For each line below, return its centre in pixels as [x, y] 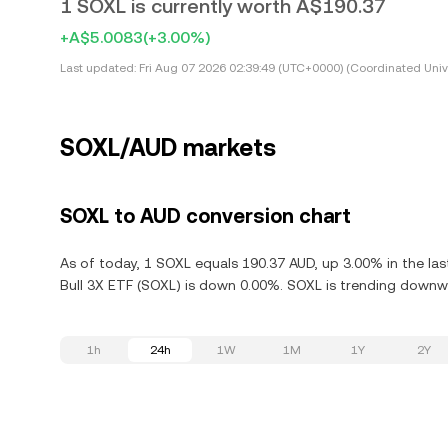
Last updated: [98, 68]
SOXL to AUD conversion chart [205, 216]
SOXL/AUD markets [168, 148]
